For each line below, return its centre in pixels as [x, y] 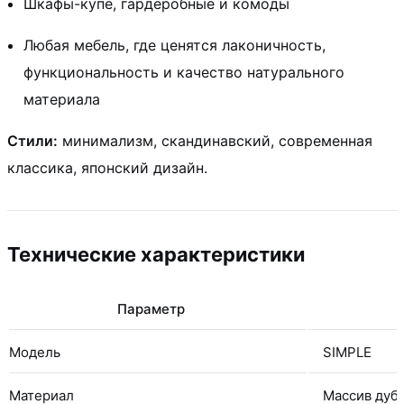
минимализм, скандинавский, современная [215, 140]
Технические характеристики [156, 254]
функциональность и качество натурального [184, 72]
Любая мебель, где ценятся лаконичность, [174, 45]
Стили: [32, 140]
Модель [35, 352]
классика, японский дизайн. [107, 167]
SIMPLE [347, 352]
